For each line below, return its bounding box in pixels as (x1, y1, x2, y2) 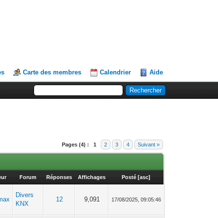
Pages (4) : (62, 142, 90, 147)
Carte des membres (23, 69, 82, 76)
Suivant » (138, 142, 160, 147)
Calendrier (100, 69, 131, 76)
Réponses (46, 174, 73, 180)
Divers (16, 191, 34, 199)
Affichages (78, 174, 106, 180)
